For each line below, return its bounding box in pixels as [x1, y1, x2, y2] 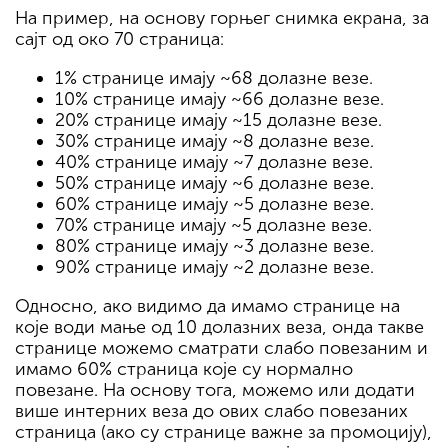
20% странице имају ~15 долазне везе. [55, 109, 382, 132]
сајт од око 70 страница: [15, 28, 224, 51]
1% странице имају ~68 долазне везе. [55, 67, 373, 90]
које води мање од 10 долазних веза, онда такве [15, 316, 424, 339]
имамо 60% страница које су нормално [15, 358, 353, 381]
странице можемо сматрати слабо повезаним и [15, 337, 428, 360]
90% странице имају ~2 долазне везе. [55, 256, 374, 279]
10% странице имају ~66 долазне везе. [55, 88, 384, 111]
